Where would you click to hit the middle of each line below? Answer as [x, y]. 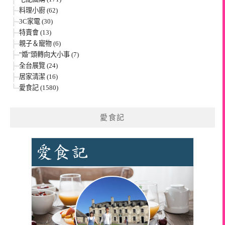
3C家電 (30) [36, 22]
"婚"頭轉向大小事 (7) [49, 55]
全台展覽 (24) [38, 66]
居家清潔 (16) [38, 77]
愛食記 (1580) [39, 88]
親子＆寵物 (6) [40, 44]
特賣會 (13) [35, 33]
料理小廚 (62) [38, 11]
